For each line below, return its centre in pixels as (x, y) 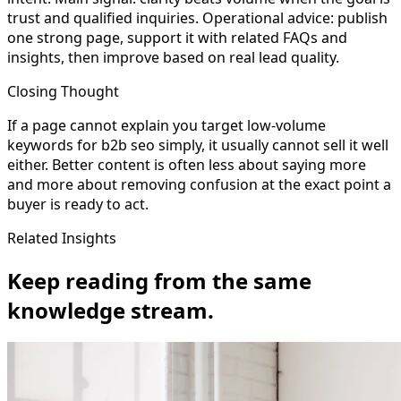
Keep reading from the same (159, 280)
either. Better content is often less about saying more (187, 164)
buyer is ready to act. (78, 204)
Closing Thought (63, 91)
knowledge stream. (111, 310)
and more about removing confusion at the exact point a (199, 184)
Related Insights (62, 238)
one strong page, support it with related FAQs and (177, 37)
